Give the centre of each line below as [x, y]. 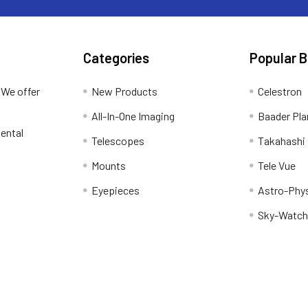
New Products [125, 91]
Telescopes [118, 141]
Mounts [109, 165]
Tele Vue [276, 165]
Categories [117, 58]
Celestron [279, 91]
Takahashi [281, 141]
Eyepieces [116, 190]
